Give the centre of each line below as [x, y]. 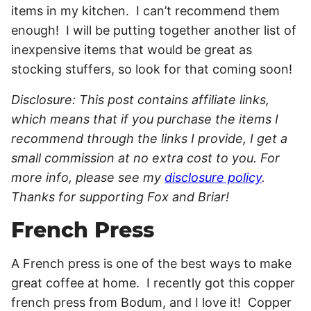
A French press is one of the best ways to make [151, 263]
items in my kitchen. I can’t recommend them [145, 11]
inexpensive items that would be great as [132, 50]
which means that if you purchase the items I [145, 119]
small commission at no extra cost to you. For [145, 158]
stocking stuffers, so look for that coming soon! [152, 69]
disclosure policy [213, 177]
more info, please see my [88, 177]
